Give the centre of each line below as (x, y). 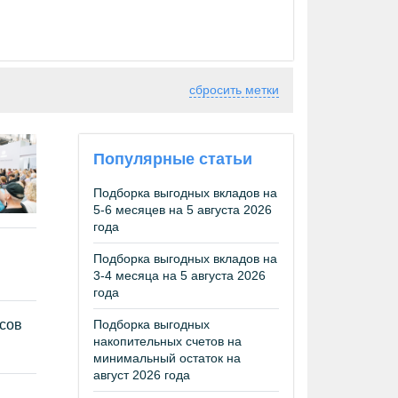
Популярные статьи (173, 159)
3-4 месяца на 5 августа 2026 (179, 275)
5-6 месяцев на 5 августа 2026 (183, 210)
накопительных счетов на (167, 341)
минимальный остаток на (167, 358)
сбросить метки (234, 90)
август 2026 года (142, 375)
